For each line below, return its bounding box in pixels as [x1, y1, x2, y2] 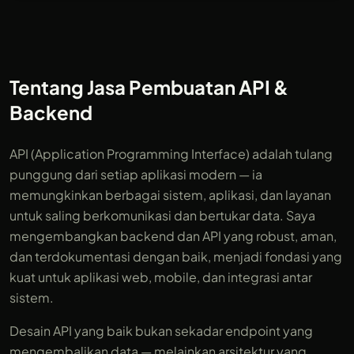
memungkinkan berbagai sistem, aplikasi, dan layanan [9, 186, 331, 203]
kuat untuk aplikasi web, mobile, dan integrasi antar [9, 269, 312, 285]
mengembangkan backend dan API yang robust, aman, [9, 228, 337, 244]
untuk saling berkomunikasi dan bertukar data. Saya [9, 207, 315, 224]
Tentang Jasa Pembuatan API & [9, 75, 288, 99]
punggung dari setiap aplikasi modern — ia [9, 166, 262, 183]
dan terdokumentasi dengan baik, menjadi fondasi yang [9, 248, 342, 265]
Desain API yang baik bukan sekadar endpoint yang [9, 322, 313, 339]
